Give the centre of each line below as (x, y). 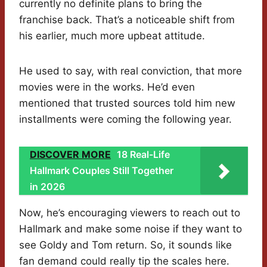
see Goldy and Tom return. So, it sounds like (125, 245)
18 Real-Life (143, 155)
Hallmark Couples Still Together (102, 171)
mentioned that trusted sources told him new (127, 103)
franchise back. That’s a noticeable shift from (127, 20)
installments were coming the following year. (125, 119)
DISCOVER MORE (70, 155)
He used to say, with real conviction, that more (131, 71)
